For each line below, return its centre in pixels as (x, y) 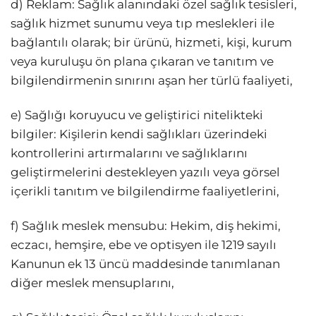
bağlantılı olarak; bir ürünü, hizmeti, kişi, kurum (151, 42)
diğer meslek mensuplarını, (92, 283)
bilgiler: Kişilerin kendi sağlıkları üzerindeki (139, 134)
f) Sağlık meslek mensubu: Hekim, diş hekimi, (146, 226)
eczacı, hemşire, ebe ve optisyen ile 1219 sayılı (144, 245)
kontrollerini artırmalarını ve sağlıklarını (129, 153)
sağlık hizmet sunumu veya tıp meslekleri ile (142, 23)
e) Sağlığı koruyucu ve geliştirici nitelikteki (137, 115)
